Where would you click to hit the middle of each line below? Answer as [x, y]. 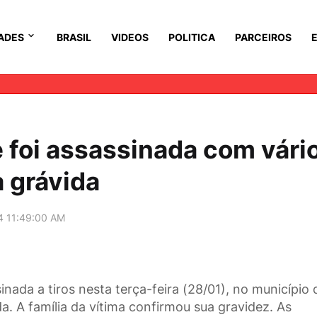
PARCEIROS [263, 37]
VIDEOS [130, 37]
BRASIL [74, 37]
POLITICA [192, 37]
